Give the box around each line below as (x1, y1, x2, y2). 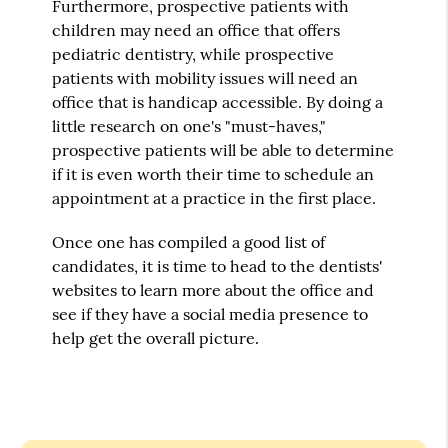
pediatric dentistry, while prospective (52, 43, 335, 64)
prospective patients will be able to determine (52, 139, 395, 160)
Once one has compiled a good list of (52, 231, 326, 252)
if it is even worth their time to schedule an (52, 163, 375, 184)
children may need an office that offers (52, 19, 341, 40)
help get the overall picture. (52, 327, 260, 348)
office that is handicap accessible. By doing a (52, 91, 384, 112)
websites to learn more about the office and (52, 279, 375, 300)
